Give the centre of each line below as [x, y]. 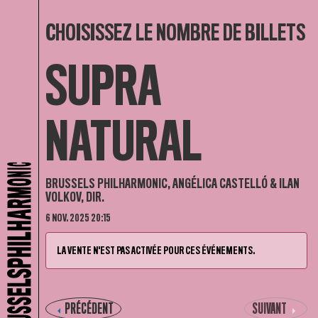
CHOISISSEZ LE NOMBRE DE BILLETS [176, 33]
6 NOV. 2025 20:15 [78, 218]
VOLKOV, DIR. [75, 197]
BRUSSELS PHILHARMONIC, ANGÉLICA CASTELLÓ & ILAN [173, 183]
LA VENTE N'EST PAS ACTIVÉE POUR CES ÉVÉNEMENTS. [156, 251]
